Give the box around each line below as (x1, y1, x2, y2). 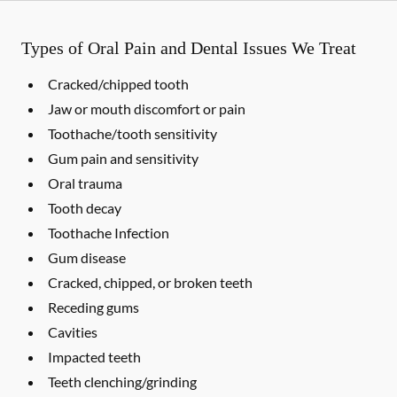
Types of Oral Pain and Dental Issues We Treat (21, 38, 356, 58)
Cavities (48, 323, 97, 340)
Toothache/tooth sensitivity (48, 125, 217, 142)
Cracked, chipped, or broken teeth (48, 274, 253, 291)
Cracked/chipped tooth (48, 75, 189, 92)
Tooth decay (48, 199, 121, 216)
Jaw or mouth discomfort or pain (48, 100, 245, 117)
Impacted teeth (48, 348, 141, 365)
